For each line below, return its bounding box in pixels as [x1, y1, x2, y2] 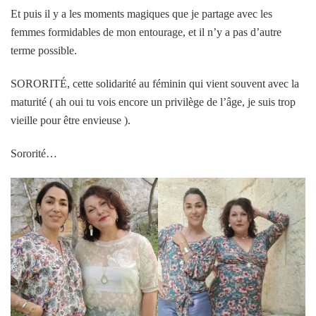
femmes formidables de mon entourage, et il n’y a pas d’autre [11, 25, 281, 38]
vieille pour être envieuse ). [11, 114, 130, 126]
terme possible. [11, 44, 80, 56]
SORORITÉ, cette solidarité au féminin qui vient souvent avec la [11, 77, 299, 90]
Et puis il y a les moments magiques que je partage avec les [11, 7, 272, 20]
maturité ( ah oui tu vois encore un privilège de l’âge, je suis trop [11, 95, 296, 108]
